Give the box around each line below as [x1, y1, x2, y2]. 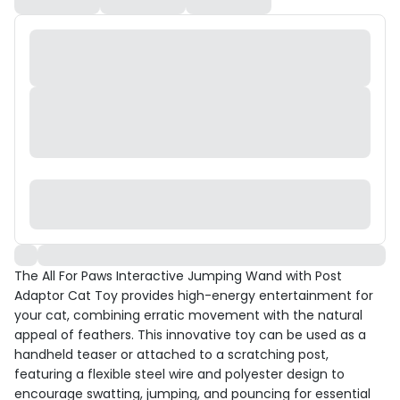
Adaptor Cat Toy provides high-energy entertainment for [14, 287, 373, 305]
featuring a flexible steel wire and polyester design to [14, 365, 345, 384]
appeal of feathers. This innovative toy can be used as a [14, 326, 366, 345]
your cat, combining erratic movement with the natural [14, 306, 362, 325]
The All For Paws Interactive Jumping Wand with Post [14, 267, 342, 286]
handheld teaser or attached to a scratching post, [14, 346, 329, 364]
